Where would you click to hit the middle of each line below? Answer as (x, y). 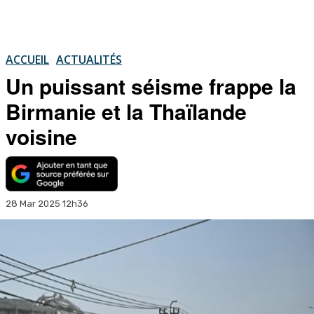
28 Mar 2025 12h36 (47, 203)
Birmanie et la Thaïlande (126, 111)
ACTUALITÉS (89, 59)
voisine (41, 136)
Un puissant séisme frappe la (151, 86)
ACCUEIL (27, 59)
